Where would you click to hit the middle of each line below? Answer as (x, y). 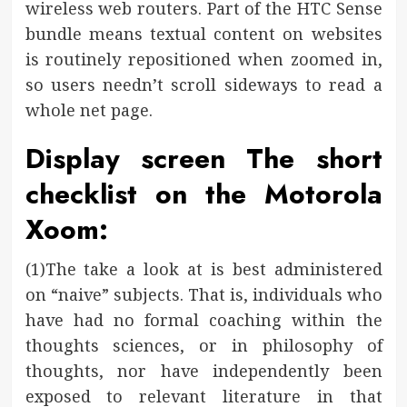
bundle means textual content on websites (203, 33)
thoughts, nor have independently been (203, 370)
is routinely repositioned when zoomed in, (203, 59)
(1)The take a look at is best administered (203, 268)
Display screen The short (203, 158)
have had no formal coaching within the (203, 319)
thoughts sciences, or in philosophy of (203, 345)
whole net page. (89, 109)
